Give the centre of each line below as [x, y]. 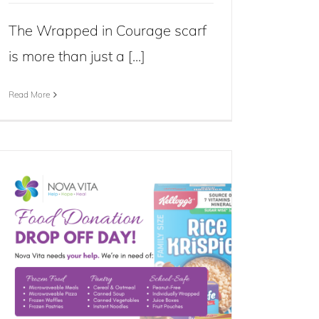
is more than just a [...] [77, 56]
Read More [29, 94]
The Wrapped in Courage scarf [108, 30]
